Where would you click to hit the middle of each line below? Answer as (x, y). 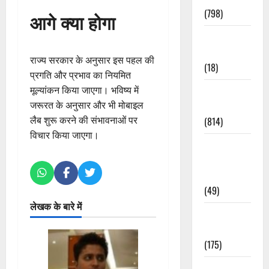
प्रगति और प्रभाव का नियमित (80, 75)
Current (219, 91)
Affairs (217, 106)
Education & (227, 145)
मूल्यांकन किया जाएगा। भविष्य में (84, 90)
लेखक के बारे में (56, 206)
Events (217, 229)
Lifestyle (221, 52)
